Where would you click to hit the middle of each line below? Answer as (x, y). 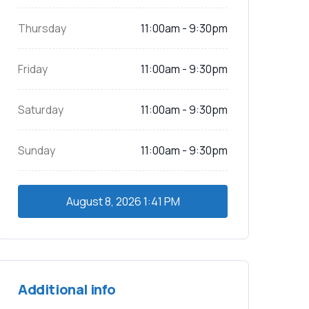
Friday (33, 69)
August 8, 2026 (103, 201)
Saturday (41, 110)
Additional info (67, 289)
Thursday (42, 28)
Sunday (37, 150)
